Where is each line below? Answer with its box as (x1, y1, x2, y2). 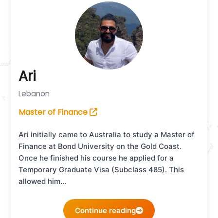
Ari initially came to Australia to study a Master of (18, 130, 195, 140)
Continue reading (75, 206, 136, 216)
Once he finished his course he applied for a (18, 153, 174, 163)
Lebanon (18, 89, 50, 99)
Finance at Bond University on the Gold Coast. (18, 142, 182, 151)
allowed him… (18, 177, 67, 186)
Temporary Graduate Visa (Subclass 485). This (18, 165, 184, 175)
